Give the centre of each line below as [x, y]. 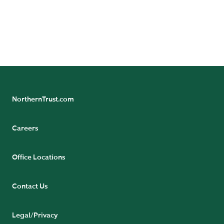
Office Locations [38, 158]
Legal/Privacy [35, 216]
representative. [48, 10]
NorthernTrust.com [43, 100]
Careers [25, 129]
